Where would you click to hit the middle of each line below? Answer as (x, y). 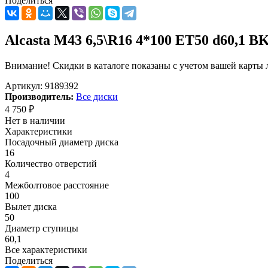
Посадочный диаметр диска (62, 142)
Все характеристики (46, 249)
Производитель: (39, 96)
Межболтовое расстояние (57, 185)
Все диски (97, 96)
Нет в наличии (35, 120)
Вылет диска (31, 206)
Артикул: (24, 86)
